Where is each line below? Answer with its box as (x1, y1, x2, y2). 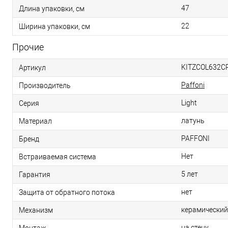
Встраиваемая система (19, 152, 96, 161)
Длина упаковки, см (19, 4, 84, 13)
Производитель (19, 81, 71, 90)
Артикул (19, 63, 46, 72)
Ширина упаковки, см (19, 22, 90, 31)
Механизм (19, 206, 53, 214)
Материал (19, 117, 52, 125)
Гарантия (19, 170, 50, 179)
